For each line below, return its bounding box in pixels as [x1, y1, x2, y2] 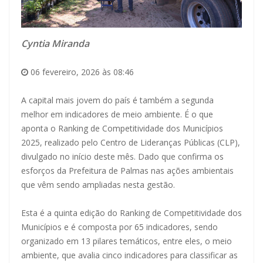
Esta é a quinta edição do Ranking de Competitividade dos [21, 207, 242, 218]
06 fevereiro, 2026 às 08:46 [28, 66, 134, 77]
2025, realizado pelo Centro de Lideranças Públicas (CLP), [21, 136, 240, 148]
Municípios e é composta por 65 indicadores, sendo [21, 221, 218, 232]
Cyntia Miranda [21, 36, 89, 50]
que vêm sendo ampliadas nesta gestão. [21, 178, 175, 190]
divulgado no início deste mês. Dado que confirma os [21, 150, 224, 162]
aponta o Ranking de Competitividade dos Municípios [21, 122, 223, 134]
